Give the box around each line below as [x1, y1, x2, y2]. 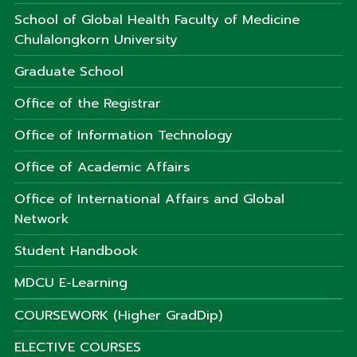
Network [14, 208, 69, 229]
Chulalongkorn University [14, 29, 178, 49]
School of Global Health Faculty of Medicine [14, 9, 300, 29]
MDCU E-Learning [14, 272, 127, 292]
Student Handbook [14, 240, 139, 261]
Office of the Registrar [14, 92, 161, 113]
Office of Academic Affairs [14, 156, 190, 177]
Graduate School [14, 61, 124, 81]
